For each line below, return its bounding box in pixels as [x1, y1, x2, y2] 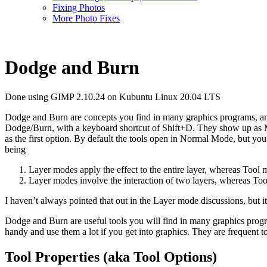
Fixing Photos [52, 2, 105, 13]
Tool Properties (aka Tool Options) [5, 249, 217, 265]
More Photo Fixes [52, 13, 120, 23]
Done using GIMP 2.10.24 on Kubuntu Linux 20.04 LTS [5, 91, 221, 102]
